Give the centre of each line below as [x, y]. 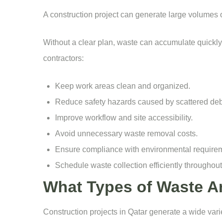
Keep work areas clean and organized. [123, 86]
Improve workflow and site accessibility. [124, 118]
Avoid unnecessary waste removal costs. [126, 134]
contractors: [63, 58]
